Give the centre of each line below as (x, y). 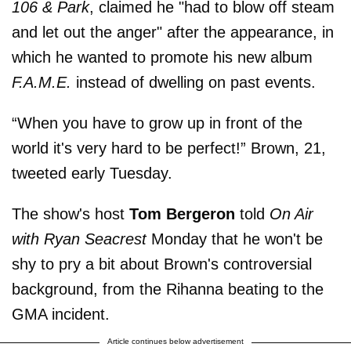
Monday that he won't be (235, 239)
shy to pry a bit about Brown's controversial (162, 264)
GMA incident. (61, 314)
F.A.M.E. (42, 82)
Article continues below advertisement (175, 341)
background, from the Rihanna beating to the (168, 289)
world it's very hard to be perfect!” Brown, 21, (169, 148)
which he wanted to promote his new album (162, 57)
